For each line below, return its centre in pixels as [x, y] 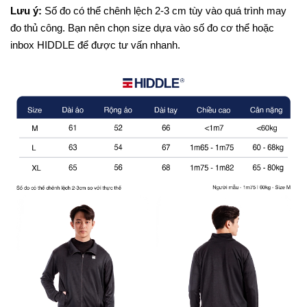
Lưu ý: [26, 10]
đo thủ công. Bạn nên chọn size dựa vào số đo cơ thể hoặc [142, 27]
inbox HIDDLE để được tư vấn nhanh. [95, 45]
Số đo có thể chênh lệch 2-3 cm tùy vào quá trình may [164, 10]
